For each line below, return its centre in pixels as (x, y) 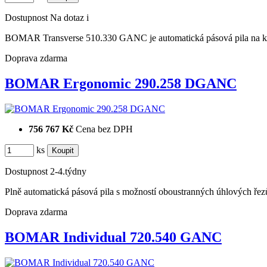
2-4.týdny (68, 171)
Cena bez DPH (104, 129)
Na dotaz (67, 18)
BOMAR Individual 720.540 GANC (113, 237)
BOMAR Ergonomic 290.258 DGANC (121, 84)
